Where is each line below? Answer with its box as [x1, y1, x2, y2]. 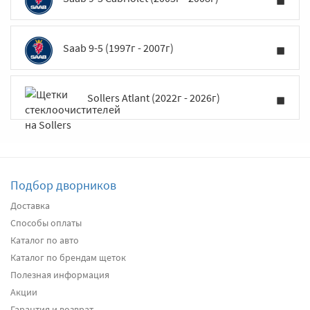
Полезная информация [10, 268, 109, 281]
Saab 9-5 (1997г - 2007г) [63, 41, 174, 55]
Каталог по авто [10, 234, 79, 246]
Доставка [10, 199, 50, 212]
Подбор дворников [10, 177, 116, 193]
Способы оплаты [10, 217, 82, 229]
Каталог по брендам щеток [10, 251, 126, 264]
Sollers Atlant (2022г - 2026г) [87, 91, 221, 104]
